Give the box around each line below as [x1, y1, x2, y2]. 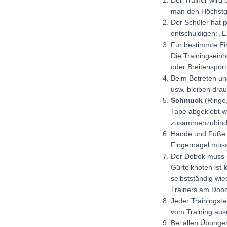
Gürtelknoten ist [171, 163, 223, 171]
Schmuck [171, 96, 203, 104]
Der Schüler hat [171, 18, 223, 26]
